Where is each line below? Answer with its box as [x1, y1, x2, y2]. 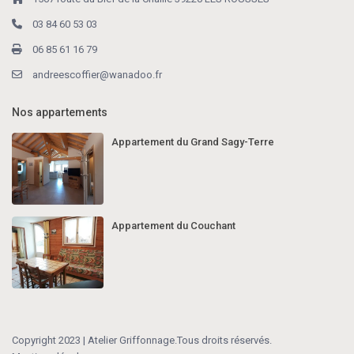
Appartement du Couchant [111, 219, 235, 232]
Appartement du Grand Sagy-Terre [111, 136, 274, 149]
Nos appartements [12, 106, 108, 119]
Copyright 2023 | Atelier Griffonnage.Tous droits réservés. [12, 333, 273, 346]
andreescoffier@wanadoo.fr [32, 69, 163, 81]
